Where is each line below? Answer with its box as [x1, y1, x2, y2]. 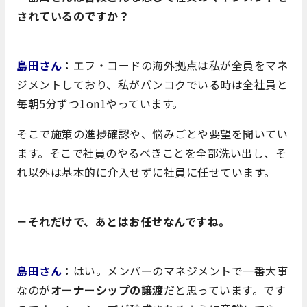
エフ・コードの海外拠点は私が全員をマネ [73, 56, 288, 73]
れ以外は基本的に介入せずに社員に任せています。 [16, 163, 275, 180]
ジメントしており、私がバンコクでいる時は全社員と [16, 75, 288, 93]
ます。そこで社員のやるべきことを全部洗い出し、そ [16, 144, 286, 161]
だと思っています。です [163, 281, 286, 298]
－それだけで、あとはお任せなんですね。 [16, 212, 230, 230]
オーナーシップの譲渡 [50, 281, 164, 298]
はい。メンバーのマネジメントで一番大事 [73, 262, 288, 279]
